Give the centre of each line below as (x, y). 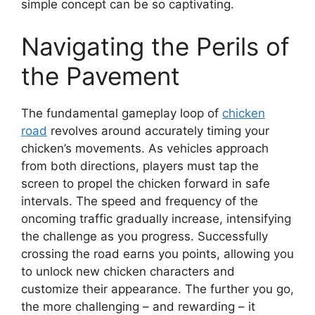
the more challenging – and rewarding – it (138, 306)
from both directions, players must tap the (140, 166)
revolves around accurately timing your (158, 130)
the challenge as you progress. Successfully (144, 236)
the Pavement (101, 76)
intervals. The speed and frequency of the (140, 201)
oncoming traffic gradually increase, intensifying (156, 218)
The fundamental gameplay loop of (122, 113)
